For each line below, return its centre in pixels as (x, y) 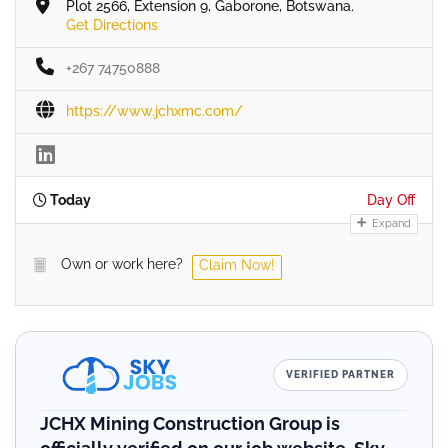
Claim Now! (237, 264)
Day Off (391, 199)
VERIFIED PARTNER (340, 374)
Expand (390, 223)
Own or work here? (122, 263)
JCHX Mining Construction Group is (190, 423)
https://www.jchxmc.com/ (154, 110)
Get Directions (112, 24)
